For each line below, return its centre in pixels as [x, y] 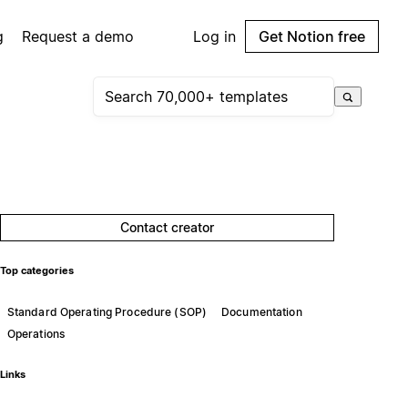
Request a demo [78, 36]
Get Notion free [312, 36]
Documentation [262, 311]
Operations [36, 333]
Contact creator [168, 227]
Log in [214, 36]
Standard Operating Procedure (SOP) [107, 311]
